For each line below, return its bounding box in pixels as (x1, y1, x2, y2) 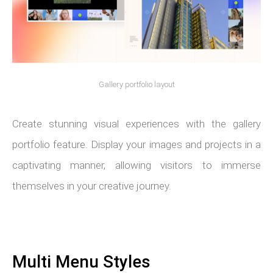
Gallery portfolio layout (98, 80, 175, 89)
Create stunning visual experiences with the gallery (12, 118, 261, 130)
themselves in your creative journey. (12, 180, 171, 192)
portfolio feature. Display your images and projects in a (12, 138, 261, 151)
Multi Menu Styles (12, 252, 151, 272)
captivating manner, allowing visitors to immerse (12, 159, 261, 171)
